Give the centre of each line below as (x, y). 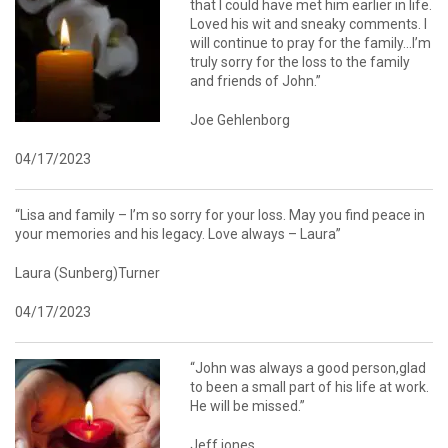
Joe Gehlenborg (240, 120)
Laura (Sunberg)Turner (87, 273)
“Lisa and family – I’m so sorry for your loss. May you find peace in (220, 215)
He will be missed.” (247, 406)
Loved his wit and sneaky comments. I (308, 24)
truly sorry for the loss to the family (300, 62)
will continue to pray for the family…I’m (310, 43)
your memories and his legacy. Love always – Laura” (178, 234)
